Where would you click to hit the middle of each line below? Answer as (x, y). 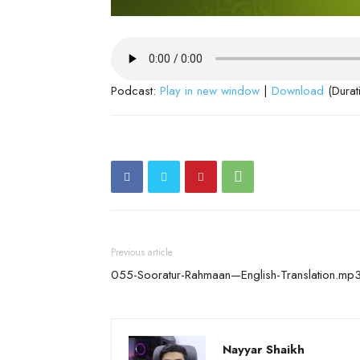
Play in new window (210, 91)
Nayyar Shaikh (264, 350)
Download (298, 91)
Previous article (142, 252)
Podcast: (135, 91)
